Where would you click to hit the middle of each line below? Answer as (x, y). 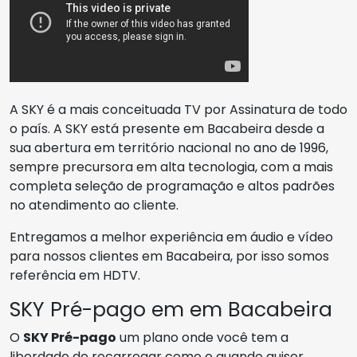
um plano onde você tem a (202, 337)
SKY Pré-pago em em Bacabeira (171, 310)
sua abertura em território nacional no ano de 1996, (169, 148)
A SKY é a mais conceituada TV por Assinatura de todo (178, 110)
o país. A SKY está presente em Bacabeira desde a (167, 129)
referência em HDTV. (75, 275)
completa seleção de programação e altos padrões (172, 186)
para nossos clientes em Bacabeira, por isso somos (169, 256)
